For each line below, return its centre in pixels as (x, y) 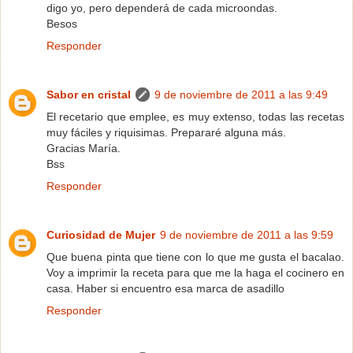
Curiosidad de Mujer (101, 234)
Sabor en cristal (89, 94)
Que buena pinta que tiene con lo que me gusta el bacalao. (195, 256)
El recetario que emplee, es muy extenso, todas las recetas (195, 116)
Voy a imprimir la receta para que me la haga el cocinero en (195, 272)
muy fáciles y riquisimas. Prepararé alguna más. (166, 132)
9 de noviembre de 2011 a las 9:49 (241, 94)
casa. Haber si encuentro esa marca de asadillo (165, 288)
